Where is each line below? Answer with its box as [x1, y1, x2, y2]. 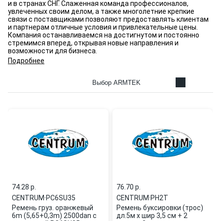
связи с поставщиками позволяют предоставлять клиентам [8, 15, 209, 23]
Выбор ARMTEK [92, 78, 141, 86]
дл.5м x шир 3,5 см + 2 [116, 212, 187, 220]
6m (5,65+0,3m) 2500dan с [12, 212, 97, 220]
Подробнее [8, 57, 44, 65]
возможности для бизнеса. [8, 47, 99, 55]
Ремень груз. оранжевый [12, 204, 93, 212]
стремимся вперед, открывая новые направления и [8, 39, 179, 47]
